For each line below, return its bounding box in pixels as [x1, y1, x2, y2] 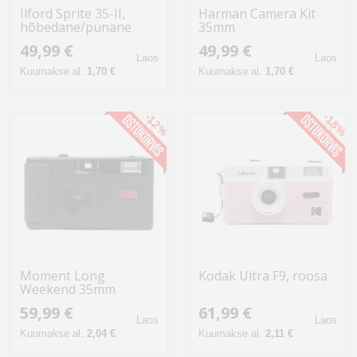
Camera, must [20, 294, 103, 312]
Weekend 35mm [20, 280, 116, 299]
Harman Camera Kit [198, 5, 316, 23]
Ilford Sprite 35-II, [20, 5, 125, 23]
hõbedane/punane [20, 18, 131, 37]
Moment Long [20, 267, 105, 285]
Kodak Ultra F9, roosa [198, 267, 328, 285]
